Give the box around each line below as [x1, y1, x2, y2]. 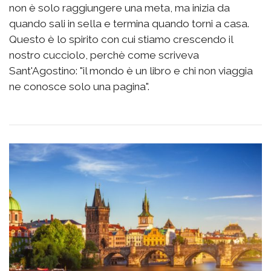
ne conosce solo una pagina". [9, 80, 149, 93]
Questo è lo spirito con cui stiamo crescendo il [9, 33, 233, 45]
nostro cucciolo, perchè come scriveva [9, 48, 199, 61]
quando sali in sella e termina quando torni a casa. [9, 17, 249, 30]
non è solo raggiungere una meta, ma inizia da [9, 1, 230, 14]
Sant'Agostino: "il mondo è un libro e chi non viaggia [9, 64, 253, 77]
